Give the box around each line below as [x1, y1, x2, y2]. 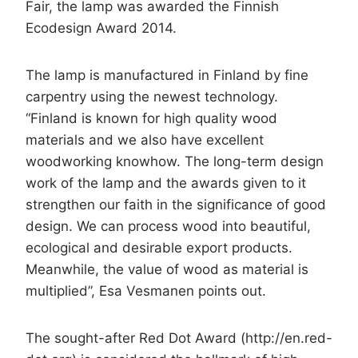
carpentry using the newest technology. [26, 88, 278, 105]
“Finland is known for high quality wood [26, 109, 277, 126]
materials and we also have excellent [26, 131, 264, 148]
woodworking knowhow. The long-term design [26, 153, 324, 169]
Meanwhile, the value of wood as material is [26, 261, 308, 277]
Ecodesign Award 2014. [26, 19, 177, 36]
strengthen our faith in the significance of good [26, 196, 326, 213]
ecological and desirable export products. [26, 239, 292, 256]
